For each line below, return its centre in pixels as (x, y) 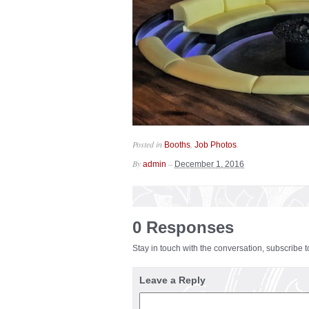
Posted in (148, 144)
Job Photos (216, 145)
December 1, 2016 (209, 164)
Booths (177, 145)
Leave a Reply (172, 280)
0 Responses (183, 227)
